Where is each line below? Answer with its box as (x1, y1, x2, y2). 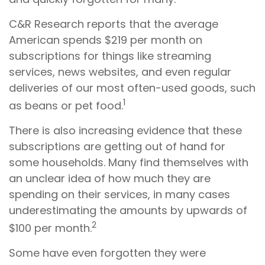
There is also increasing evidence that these (9, 123, 242, 138)
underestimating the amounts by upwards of (9, 203, 247, 218)
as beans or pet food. (9, 98, 123, 113)
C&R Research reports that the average (9, 17, 218, 31)
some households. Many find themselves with (9, 155, 248, 170)
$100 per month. (9, 221, 92, 235)
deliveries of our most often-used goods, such (9, 80, 256, 95)
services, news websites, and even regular (9, 64, 231, 79)
